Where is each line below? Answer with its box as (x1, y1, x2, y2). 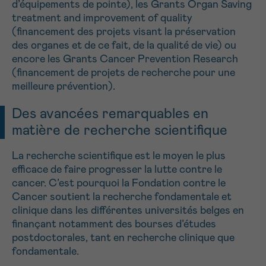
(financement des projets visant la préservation (12, 26, 236, 37)
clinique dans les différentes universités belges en (12, 205, 244, 216)
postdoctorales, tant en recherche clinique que (12, 232, 235, 243)
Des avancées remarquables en (12, 106, 208, 121)
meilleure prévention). (12, 81, 115, 92)
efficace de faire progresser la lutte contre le (12, 164, 222, 175)
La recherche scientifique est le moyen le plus (12, 150, 226, 161)
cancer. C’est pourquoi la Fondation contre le (12, 178, 226, 189)
